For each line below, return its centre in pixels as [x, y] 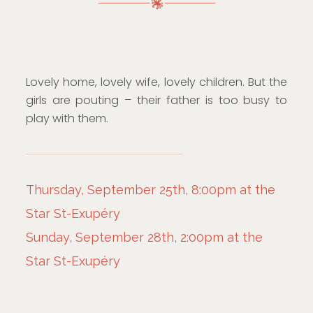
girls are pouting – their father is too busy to [156, 100]
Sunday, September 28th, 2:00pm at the [144, 237]
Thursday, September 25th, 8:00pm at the [150, 189]
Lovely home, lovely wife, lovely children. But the [156, 82]
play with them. [67, 118]
